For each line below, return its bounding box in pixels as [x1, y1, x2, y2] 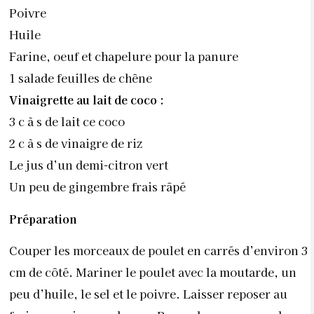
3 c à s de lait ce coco [9, 113, 125, 130]
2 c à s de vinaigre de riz [9, 135, 142, 152]
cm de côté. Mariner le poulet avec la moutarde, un [9, 264, 296, 281]
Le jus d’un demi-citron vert [9, 156, 168, 174]
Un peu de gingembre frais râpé [9, 178, 186, 196]
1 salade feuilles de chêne [9, 69, 152, 87]
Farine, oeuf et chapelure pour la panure [9, 48, 238, 65]
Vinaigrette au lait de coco [9, 91, 160, 109]
